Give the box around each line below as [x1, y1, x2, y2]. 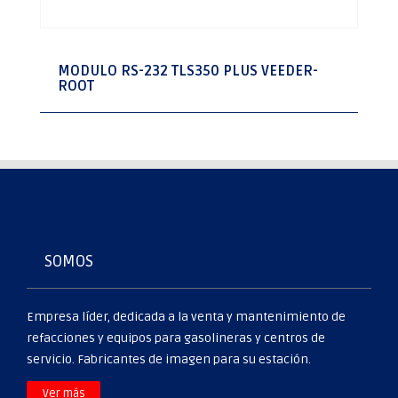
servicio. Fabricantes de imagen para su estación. [27, 351, 311, 367]
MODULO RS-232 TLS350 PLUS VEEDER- [58, 62, 318, 81]
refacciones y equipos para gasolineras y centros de [27, 330, 325, 346]
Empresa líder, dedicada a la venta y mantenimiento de [27, 308, 346, 324]
